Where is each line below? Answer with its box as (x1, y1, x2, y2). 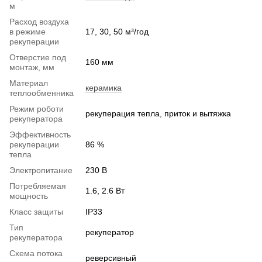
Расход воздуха (9, 16, 69, 26)
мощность (9, 191, 48, 201)
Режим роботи (9, 104, 64, 113)
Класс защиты (9, 206, 63, 216)
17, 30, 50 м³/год (85, 26, 149, 36)
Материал (9, 78, 48, 88)
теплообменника (9, 88, 74, 98)
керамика (85, 82, 122, 92)
